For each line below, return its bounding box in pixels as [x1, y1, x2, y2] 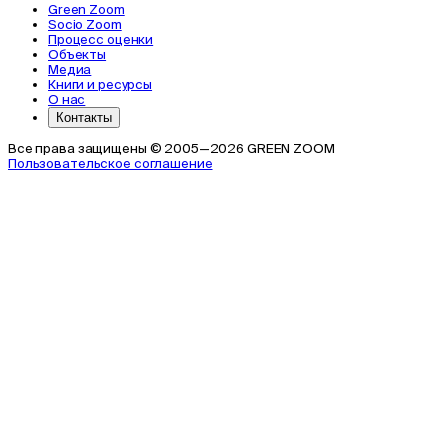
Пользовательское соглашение [8, 155, 213, 171]
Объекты [48, 46, 107, 62]
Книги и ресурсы [48, 76, 153, 92]
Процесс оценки [48, 31, 154, 47]
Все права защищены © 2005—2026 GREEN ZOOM [8, 140, 335, 156]
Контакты [56, 109, 112, 125]
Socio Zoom [48, 16, 122, 32]
